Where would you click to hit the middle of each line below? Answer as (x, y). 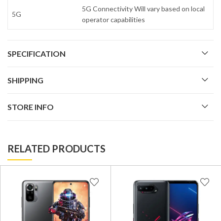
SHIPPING (25, 80)
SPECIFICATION (37, 54)
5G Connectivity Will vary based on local (144, 9)
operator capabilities (114, 20)
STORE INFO (31, 107)
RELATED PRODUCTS (56, 148)
